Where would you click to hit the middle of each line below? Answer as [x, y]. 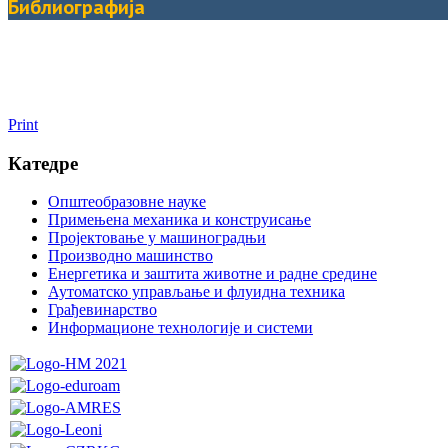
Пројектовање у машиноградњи [157, 238]
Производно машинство [130, 256]
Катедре [43, 163]
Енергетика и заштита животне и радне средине [212, 274]
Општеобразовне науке [127, 202]
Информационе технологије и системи [180, 328]
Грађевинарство [102, 310]
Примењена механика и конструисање [179, 220]
